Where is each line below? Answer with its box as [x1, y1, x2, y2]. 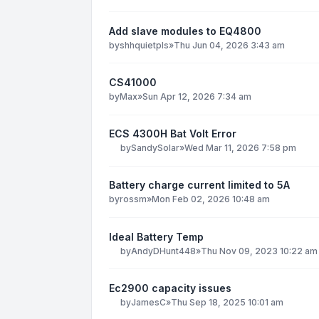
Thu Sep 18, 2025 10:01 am [171, 296, 283, 308]
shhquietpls [120, 39, 169, 51]
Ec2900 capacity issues [109, 281, 231, 294]
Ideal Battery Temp [109, 230, 204, 243]
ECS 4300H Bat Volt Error [109, 127, 236, 140]
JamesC [131, 296, 166, 308]
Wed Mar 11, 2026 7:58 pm [184, 142, 296, 154]
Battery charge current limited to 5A [109, 179, 290, 192]
